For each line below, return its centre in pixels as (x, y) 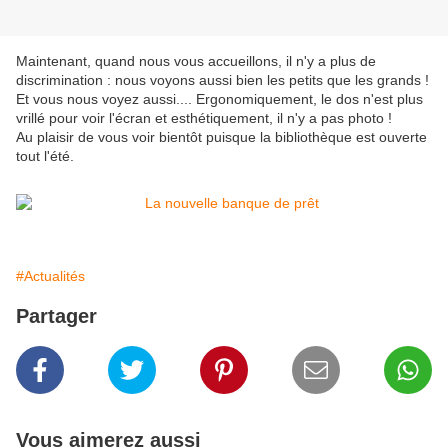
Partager (56, 316)
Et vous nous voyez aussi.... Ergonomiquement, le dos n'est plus (219, 99)
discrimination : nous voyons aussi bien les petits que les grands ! (222, 80)
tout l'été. (45, 156)
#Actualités (50, 276)
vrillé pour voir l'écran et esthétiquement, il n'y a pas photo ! (204, 118)
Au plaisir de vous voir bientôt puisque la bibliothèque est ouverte (221, 137)
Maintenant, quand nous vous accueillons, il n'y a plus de (196, 61)
